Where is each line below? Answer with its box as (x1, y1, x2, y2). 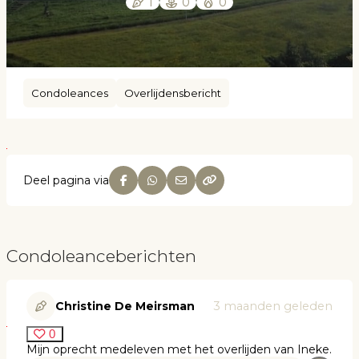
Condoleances (31, 87, 108, 100)
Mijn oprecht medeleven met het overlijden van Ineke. (26, 341, 332, 357)
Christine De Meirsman (55, 298, 195, 313)
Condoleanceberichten (6, 246, 196, 267)
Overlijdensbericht (124, 87, 221, 100)
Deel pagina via (23, 173, 109, 188)
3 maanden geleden (213, 298, 333, 313)
